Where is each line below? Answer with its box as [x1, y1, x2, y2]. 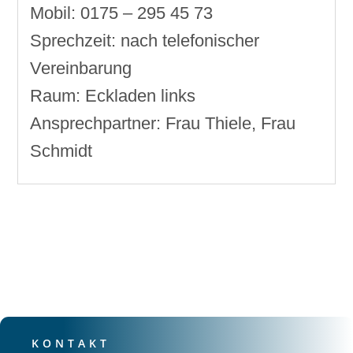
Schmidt [30, 141, 93, 162]
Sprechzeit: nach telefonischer [30, 31, 260, 51]
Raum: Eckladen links [30, 86, 196, 106]
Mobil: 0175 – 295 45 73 [30, 3, 214, 24]
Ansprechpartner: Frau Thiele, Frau [30, 113, 296, 134]
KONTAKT [32, 336, 110, 351]
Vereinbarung [30, 58, 132, 79]
